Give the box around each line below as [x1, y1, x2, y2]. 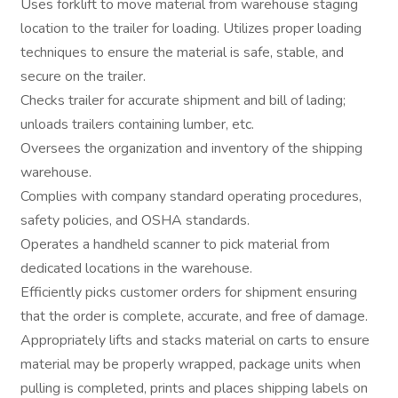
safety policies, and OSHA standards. [20, 211, 253, 230]
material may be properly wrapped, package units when [20, 354, 361, 374]
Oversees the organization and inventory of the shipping [20, 139, 362, 158]
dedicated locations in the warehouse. [20, 259, 256, 278]
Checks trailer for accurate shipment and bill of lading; [20, 91, 346, 110]
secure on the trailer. [20, 67, 149, 86]
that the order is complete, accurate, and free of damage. [20, 306, 371, 326]
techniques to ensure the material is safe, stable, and [20, 43, 344, 62]
